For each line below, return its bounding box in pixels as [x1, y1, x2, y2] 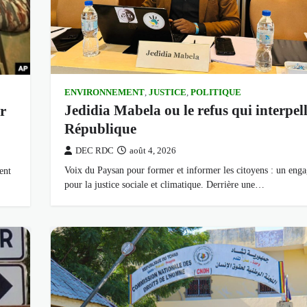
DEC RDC [75, 146, 114, 156]
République [64, 121, 136, 138]
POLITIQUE [190, 88, 241, 98]
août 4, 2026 [129, 146, 176, 156]
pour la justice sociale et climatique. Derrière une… [64, 179, 265, 191]
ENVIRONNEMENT [64, 88, 145, 98]
